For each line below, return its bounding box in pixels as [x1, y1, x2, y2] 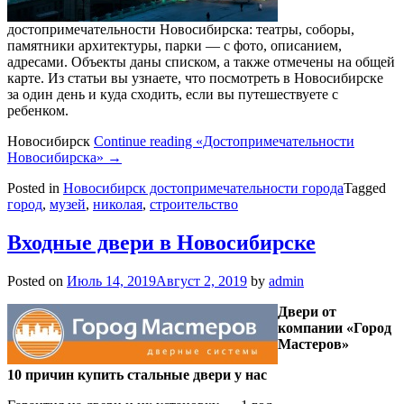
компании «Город [278, 319, 391, 335]
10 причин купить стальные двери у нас [7, 366, 267, 382]
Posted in [7, 179, 63, 196]
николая [93, 196, 142, 212]
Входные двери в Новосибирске [7, 230, 316, 254]
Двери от [278, 303, 336, 319]
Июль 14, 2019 [67, 272, 156, 289]
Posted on [7, 272, 67, 289]
